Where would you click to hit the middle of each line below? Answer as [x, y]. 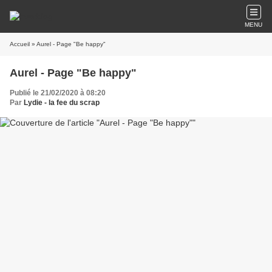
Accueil [20, 44]
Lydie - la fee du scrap [62, 103]
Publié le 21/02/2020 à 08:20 [58, 93]
